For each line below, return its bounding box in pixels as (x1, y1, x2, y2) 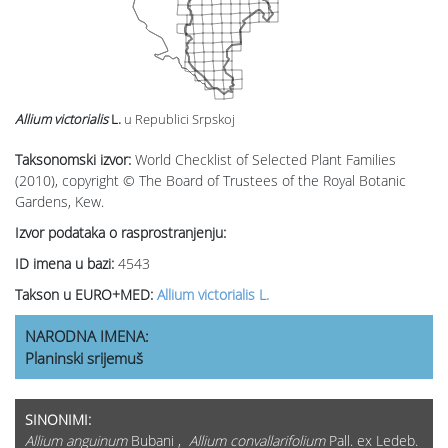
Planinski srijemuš (25, 348, 143, 369)
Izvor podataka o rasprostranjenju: (15, 223, 226, 243)
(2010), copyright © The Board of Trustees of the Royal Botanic (15, 171, 406, 191)
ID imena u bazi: (15, 254, 118, 274)
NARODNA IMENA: (25, 326, 149, 347)
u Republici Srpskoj (124, 110, 235, 129)
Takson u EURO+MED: (15, 285, 157, 305)
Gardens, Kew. (15, 192, 104, 212)
